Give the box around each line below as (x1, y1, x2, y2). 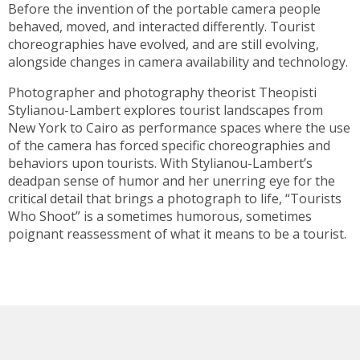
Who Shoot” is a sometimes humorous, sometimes (8, 207, 312, 225)
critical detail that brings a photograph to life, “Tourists (8, 189, 342, 207)
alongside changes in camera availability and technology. (8, 52, 348, 71)
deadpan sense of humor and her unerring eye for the (8, 171, 335, 190)
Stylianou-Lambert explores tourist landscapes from (8, 100, 323, 119)
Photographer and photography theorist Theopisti (8, 83, 317, 101)
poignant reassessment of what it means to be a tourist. (8, 224, 346, 243)
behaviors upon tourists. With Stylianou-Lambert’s (8, 153, 313, 172)
